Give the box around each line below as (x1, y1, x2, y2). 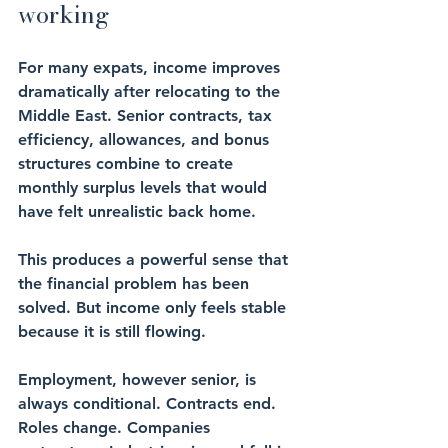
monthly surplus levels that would (18, 178, 272, 198)
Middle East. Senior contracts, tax (18, 106, 277, 126)
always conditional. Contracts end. (18, 394, 281, 414)
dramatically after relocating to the (18, 82, 285, 102)
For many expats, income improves (18, 58, 285, 78)
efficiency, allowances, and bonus (18, 130, 274, 150)
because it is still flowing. (18, 322, 206, 342)
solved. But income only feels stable (18, 298, 291, 318)
